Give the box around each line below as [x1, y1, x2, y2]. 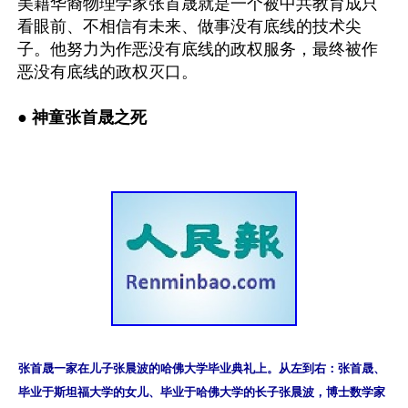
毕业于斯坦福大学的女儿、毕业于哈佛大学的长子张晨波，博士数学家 [18, 384, 385, 399]
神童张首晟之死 [27, 107, 147, 127]
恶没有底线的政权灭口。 [17, 62, 198, 81]
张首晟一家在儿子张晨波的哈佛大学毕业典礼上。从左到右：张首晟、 [18, 361, 385, 375]
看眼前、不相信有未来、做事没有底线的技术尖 [17, 16, 362, 36]
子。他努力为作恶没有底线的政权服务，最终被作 [17, 39, 378, 58]
